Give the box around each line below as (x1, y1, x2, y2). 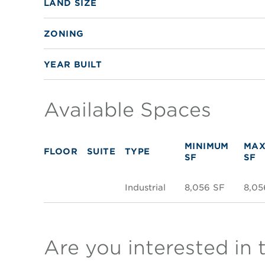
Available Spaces (43, 98, 211, 122)
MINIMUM (184, 141, 229, 151)
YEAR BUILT (43, 59, 102, 70)
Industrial (124, 182, 166, 193)
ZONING (43, 28, 84, 39)
